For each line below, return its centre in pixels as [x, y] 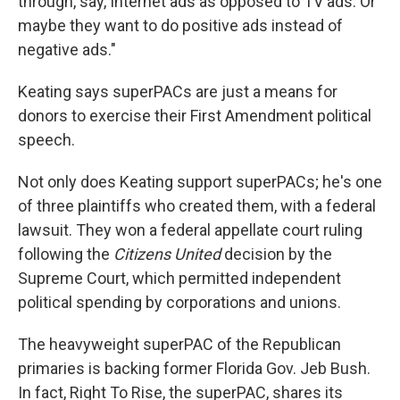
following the [66, 254]
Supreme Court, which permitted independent [179, 279]
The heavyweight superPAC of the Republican [179, 345]
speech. [46, 140]
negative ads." [67, 50]
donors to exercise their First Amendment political [195, 116]
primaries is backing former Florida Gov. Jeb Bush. [194, 369]
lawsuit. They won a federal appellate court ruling [190, 230]
